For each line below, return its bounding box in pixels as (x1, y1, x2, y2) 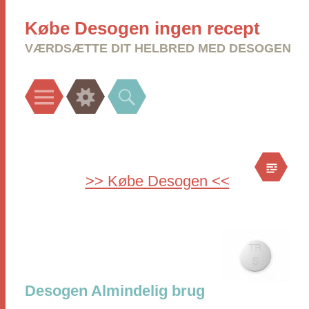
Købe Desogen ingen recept (25, 18, 260, 39)
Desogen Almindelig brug (25, 282, 205, 299)
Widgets (92, 82, 137, 96)
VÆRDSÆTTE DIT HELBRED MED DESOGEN (25, 41, 291, 55)
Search (134, 82, 173, 96)
